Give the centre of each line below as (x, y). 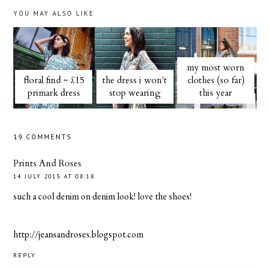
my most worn (216, 68)
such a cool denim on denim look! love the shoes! (103, 196)
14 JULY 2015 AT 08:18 (54, 176)
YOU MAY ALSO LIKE (54, 14)
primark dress (54, 93)
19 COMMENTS (43, 137)
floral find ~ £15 (54, 80)
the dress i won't (135, 80)
